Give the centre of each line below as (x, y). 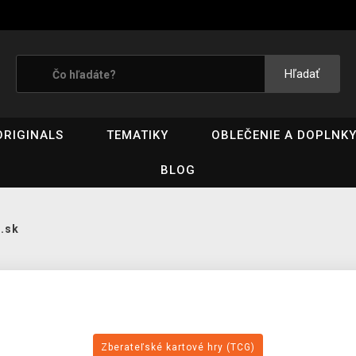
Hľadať (302, 74)
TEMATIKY (137, 135)
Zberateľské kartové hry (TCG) (178, 347)
